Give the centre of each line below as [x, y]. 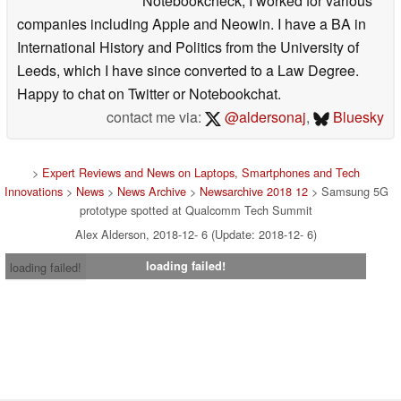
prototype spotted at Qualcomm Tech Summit [196, 209]
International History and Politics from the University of [188, 47]
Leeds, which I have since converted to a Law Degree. [188, 70]
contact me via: [156, 116]
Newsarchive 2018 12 [253, 191]
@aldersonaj [263, 116]
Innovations [33, 191]
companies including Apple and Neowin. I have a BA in [192, 23]
